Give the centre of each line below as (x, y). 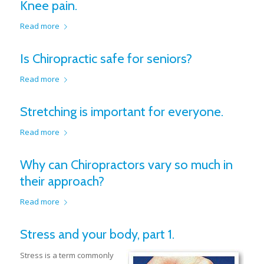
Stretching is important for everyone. (121, 112)
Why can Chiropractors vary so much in (126, 165)
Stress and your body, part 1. (97, 235)
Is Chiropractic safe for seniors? (106, 59)
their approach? (62, 181)
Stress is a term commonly (67, 255)
